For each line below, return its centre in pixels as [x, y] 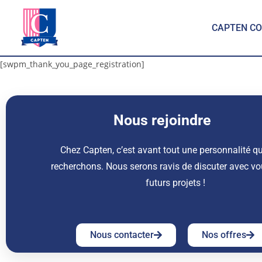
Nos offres [224, 235]
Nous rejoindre [162, 120]
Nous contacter [122, 235]
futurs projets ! [175, 183]
